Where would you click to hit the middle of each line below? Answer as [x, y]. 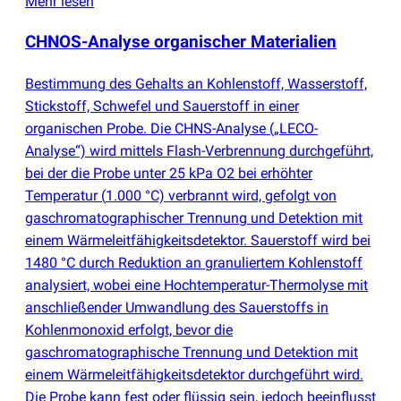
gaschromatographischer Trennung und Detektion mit [194, 218]
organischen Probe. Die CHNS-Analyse [147, 128]
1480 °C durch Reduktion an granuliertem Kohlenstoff [194, 262]
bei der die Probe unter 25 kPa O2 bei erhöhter [169, 173]
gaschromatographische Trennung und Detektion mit [192, 352]
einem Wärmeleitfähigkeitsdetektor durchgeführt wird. [194, 374]
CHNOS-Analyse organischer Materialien [181, 43]
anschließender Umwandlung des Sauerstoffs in [177, 307]
